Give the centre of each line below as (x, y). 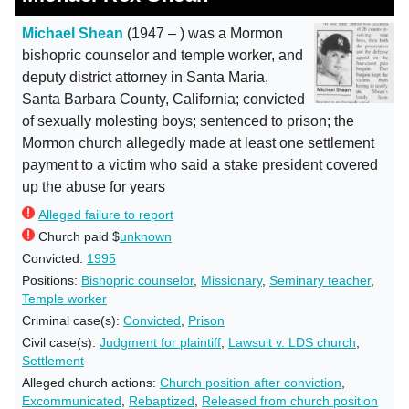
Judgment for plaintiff (160, 342)
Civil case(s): (61, 342)
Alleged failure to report (106, 215)
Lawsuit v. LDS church (292, 342)
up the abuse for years (94, 187)
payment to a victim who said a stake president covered (200, 165)
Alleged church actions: (91, 383)
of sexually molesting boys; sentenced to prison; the (188, 121)
